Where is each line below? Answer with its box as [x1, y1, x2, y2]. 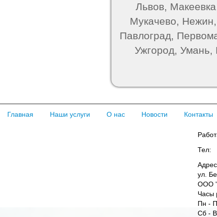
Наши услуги [50, 110, 90, 118]
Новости [141, 110, 168, 118]
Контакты [184, 110, 213, 118]
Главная [7, 110, 33, 118]
